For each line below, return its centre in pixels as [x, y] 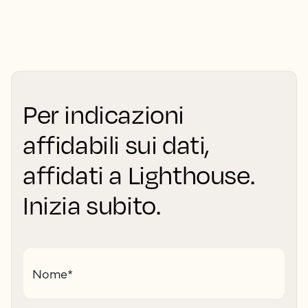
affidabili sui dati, [117, 144]
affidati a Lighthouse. [139, 174]
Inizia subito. [92, 205]
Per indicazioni [104, 114]
